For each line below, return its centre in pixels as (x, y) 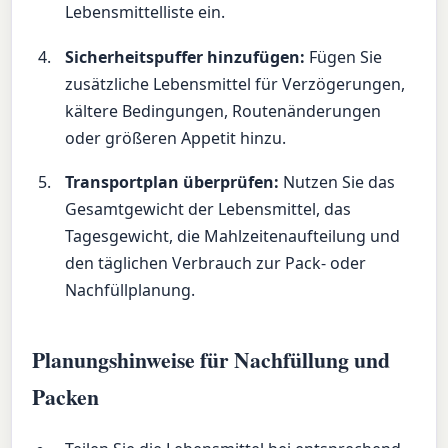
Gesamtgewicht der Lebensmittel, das (208, 208)
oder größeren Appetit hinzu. (176, 137)
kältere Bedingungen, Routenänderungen (223, 110)
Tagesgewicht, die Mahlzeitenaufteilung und (233, 235)
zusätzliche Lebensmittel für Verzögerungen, (235, 83)
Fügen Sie (344, 56)
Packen (66, 396)
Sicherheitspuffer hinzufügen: (185, 56)
